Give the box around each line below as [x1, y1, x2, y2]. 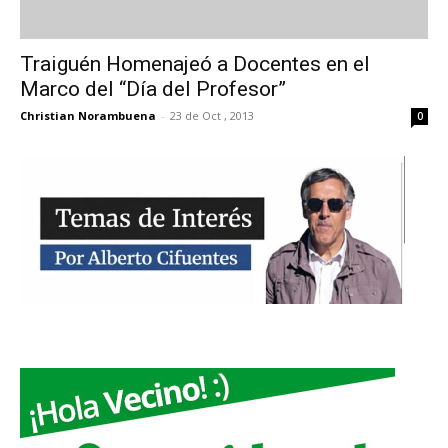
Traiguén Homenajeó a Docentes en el [20, 51, 370, 76]
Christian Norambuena [20, 107, 156, 123]
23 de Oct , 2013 [170, 107, 254, 123]
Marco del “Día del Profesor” [20, 76, 286, 101]
